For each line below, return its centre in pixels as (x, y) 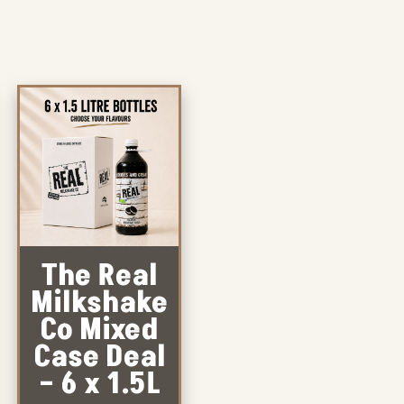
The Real (99, 276)
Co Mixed (100, 330)
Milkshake (100, 303)
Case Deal (99, 357)
